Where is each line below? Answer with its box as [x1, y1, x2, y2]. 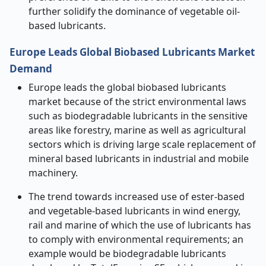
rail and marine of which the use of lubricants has [28, 218, 251, 232]
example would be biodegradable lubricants [28, 247, 226, 260]
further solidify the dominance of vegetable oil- [28, 5, 240, 18]
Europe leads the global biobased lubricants [28, 81, 226, 94]
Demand [9, 62, 52, 75]
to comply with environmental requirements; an [28, 233, 243, 246]
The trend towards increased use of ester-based [28, 190, 245, 203]
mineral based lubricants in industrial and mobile [28, 152, 249, 165]
